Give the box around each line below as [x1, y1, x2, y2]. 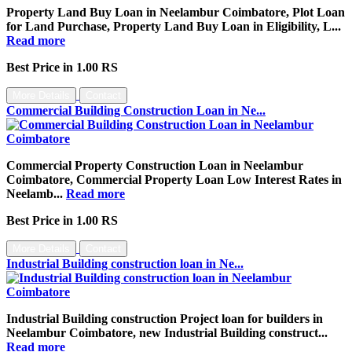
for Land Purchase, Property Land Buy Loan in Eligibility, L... [6, 19, 341, 33]
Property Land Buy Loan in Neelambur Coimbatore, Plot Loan [6, 5, 345, 19]
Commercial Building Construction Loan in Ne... [6, 103, 266, 117]
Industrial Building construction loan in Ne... [6, 256, 244, 270]
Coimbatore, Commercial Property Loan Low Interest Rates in [6, 172, 342, 186]
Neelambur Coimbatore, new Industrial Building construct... [6, 325, 328, 339]
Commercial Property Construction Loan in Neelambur [6, 158, 303, 172]
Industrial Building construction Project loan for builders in [6, 311, 323, 325]
